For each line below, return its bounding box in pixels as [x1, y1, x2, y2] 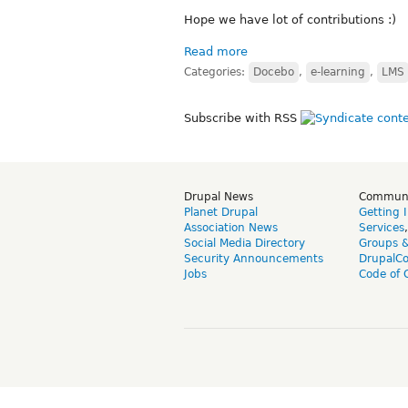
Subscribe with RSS [184, 110, 301, 125]
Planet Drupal [184, 205, 258, 219]
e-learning [311, 65, 365, 78]
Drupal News [184, 189, 253, 203]
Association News [184, 220, 278, 234]
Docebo [253, 65, 294, 78]
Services [359, 220, 404, 234]
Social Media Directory [184, 236, 305, 250]
